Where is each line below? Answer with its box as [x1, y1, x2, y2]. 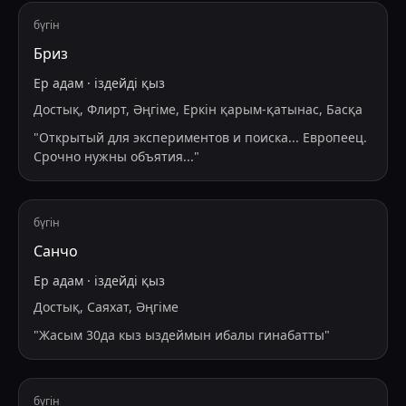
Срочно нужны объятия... [34, 148, 194, 166]
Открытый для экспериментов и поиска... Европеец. [39, 129, 367, 147]
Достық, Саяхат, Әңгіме [34, 298, 179, 316]
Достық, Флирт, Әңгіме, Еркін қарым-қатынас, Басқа [34, 101, 362, 119]
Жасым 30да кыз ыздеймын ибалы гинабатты [39, 326, 324, 344]
